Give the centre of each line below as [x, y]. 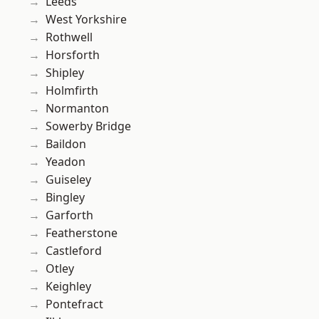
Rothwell [69, 37]
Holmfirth [72, 91]
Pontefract [74, 304]
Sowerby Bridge [88, 126]
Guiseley [68, 180]
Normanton [77, 109]
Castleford [74, 251]
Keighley [68, 287]
